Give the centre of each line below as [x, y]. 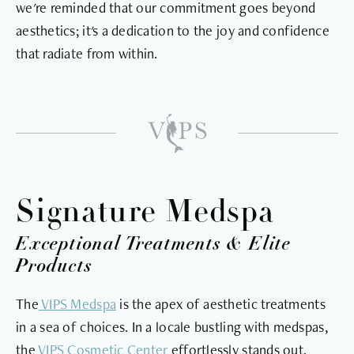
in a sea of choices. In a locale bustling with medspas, [172, 326]
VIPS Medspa [77, 303]
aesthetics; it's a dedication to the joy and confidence [173, 30]
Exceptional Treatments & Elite [153, 243]
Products [54, 265]
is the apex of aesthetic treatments [221, 303]
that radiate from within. [87, 53]
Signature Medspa [145, 213]
